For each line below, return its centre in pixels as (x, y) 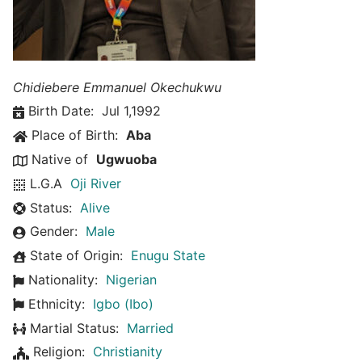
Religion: (59, 352)
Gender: (54, 232)
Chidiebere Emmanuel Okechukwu (117, 87)
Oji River (96, 183)
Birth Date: (61, 111)
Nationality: (63, 280)
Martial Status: (74, 328)
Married (150, 328)
